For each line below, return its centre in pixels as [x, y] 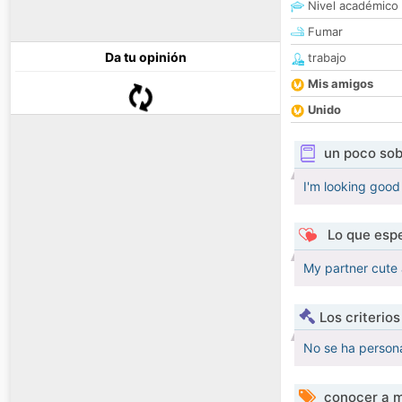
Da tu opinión [145, 57]
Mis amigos [341, 84]
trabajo [325, 58]
